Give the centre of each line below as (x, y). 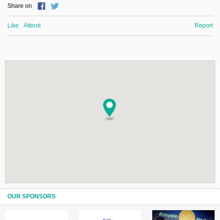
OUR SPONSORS (31, 196)
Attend (32, 26)
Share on (20, 6)
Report (204, 26)
